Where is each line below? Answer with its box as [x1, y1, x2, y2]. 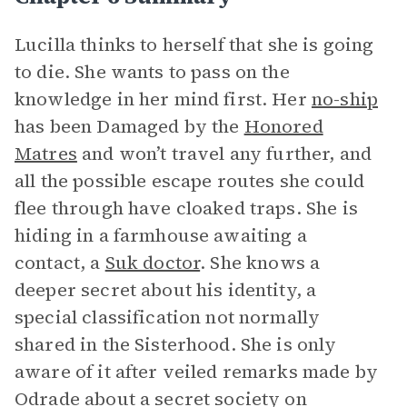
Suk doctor [104, 250, 201, 275]
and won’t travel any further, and [76, 141, 372, 166]
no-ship [311, 86, 379, 112]
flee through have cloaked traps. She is [15, 195, 358, 221]
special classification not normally [15, 304, 321, 330]
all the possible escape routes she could [15, 168, 364, 194]
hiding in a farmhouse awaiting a [15, 223, 307, 248]
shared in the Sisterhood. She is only [15, 332, 337, 357]
